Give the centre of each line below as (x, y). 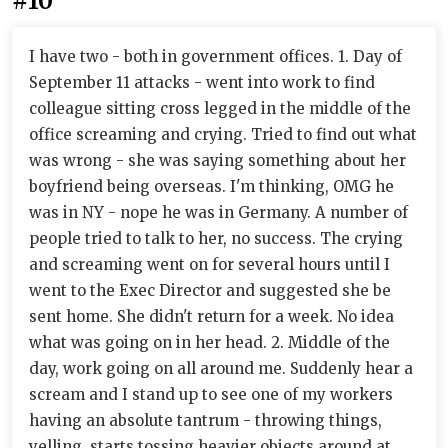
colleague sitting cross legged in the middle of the (220, 108)
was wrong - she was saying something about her (217, 160)
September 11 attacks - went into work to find (202, 82)
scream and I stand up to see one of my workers (211, 394)
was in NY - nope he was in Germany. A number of (218, 212)
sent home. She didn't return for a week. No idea (211, 316)
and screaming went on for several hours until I (209, 264)
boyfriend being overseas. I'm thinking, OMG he (211, 186)
